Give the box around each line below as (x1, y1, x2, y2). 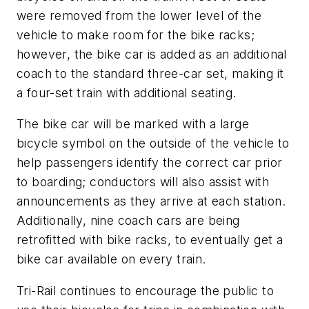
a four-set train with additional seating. (17, 85, 237, 100)
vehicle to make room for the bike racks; (17, 27, 255, 42)
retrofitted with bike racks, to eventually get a (17, 232, 283, 248)
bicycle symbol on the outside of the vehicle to (17, 136, 290, 151)
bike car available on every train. (17, 252, 206, 267)
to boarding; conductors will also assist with (17, 175, 269, 190)
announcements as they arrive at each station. (17, 194, 286, 209)
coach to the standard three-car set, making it (17, 66, 284, 81)
